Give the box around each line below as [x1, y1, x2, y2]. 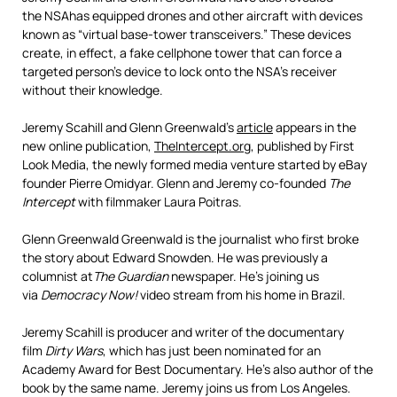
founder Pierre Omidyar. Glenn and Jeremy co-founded [22, 175, 329, 191]
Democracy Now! [41, 286, 140, 303]
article [237, 119, 273, 136]
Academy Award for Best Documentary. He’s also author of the [22, 361, 373, 378]
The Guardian [93, 268, 168, 284]
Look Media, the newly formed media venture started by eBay [22, 156, 367, 173]
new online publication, [22, 137, 154, 154]
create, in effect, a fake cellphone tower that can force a [22, 44, 342, 61]
